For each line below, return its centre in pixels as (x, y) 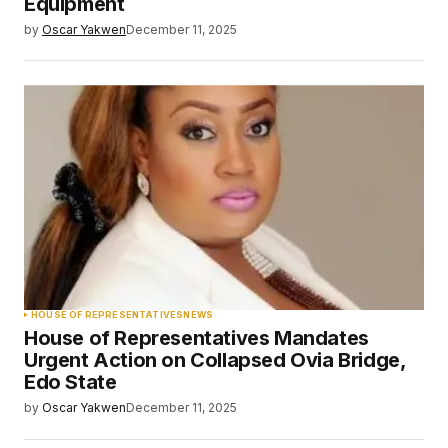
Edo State (70, 382)
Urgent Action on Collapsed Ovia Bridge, (215, 360)
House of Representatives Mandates (196, 338)
